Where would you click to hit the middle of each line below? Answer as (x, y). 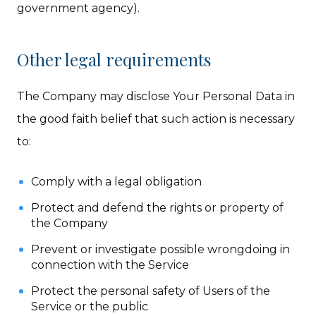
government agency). (79, 8)
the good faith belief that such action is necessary (156, 119)
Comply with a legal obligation (117, 182)
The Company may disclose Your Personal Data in (156, 96)
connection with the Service (110, 265)
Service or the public (90, 306)
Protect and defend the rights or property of (158, 208)
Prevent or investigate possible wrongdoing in (161, 249)
